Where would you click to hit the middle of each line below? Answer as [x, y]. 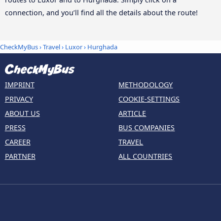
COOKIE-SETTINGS [149, 99]
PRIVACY [19, 99]
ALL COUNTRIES [146, 156]
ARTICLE [132, 113]
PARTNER [20, 156]
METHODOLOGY [146, 84]
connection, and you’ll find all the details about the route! [101, 13]
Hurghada [102, 47]
